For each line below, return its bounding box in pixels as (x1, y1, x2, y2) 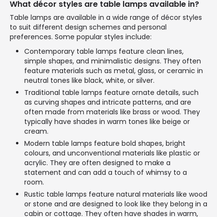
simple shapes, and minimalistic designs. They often (24, 56, 201, 66)
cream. (24, 126, 48, 136)
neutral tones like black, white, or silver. (24, 75, 155, 85)
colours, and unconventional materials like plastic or (24, 148, 200, 158)
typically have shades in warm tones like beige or (24, 116, 190, 126)
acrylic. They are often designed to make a (24, 157, 170, 168)
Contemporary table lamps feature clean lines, (24, 46, 184, 56)
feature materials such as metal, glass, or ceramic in (24, 65, 203, 76)
